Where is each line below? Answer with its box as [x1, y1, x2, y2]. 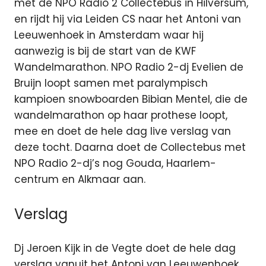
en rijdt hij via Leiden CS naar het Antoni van [14, 12, 241, 27]
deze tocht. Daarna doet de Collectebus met [14, 140, 246, 155]
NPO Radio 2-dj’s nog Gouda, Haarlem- [14, 156, 216, 171]
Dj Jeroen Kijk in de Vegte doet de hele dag [14, 241, 236, 256]
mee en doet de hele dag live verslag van [14, 124, 231, 139]
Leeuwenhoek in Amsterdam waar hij [14, 28, 204, 43]
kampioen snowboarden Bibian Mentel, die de [14, 92, 248, 107]
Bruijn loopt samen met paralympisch [14, 76, 208, 91]
